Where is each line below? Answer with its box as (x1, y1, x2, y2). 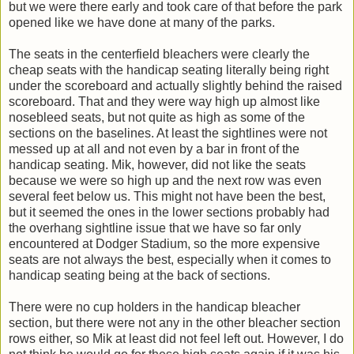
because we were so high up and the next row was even (9, 174, 322, 188)
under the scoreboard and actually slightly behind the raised (9, 79, 342, 93)
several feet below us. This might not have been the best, (9, 190, 326, 204)
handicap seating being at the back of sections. (9, 269, 270, 283)
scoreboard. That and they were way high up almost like (9, 95, 320, 109)
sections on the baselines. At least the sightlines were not (9, 126, 327, 141)
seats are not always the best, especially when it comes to (9, 253, 331, 267)
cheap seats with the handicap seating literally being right (9, 63, 329, 77)
